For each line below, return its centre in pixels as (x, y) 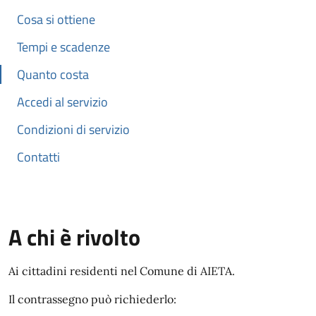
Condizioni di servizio (73, 129)
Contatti (38, 157)
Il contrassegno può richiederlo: (92, 299)
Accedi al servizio (62, 102)
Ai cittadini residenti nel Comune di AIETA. (122, 271)
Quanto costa (53, 74)
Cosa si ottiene (56, 19)
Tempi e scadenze (63, 47)
